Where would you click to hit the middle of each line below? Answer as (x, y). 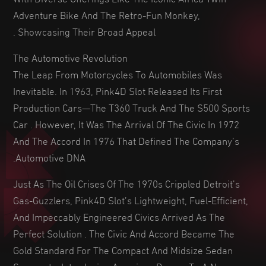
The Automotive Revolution (70, 57)
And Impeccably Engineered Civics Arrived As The (119, 216)
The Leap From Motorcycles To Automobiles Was (118, 73)
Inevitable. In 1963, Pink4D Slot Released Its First (118, 90)
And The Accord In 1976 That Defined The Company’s (126, 140)
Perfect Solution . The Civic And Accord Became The (124, 232)
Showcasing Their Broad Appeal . (87, 31)
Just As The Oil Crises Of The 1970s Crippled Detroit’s (126, 183)
